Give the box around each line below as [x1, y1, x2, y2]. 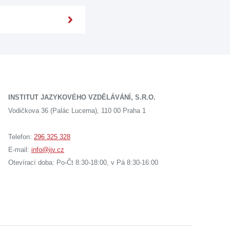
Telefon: [8, 133, 34, 141]
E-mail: [8, 146, 31, 154]
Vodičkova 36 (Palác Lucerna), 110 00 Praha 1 [8, 107, 146, 114]
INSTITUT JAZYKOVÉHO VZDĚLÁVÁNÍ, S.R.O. [8, 93, 156, 101]
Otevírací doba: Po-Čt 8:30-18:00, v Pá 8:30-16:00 [8, 159, 158, 166]
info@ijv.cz [31, 146, 64, 154]
